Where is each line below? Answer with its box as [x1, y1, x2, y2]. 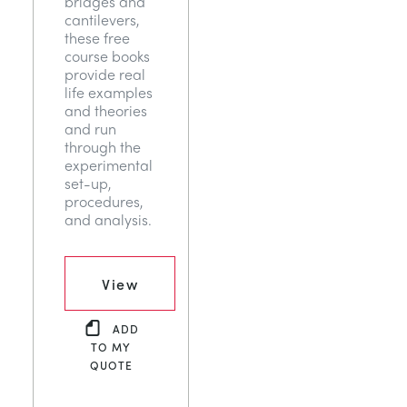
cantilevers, [65, 9, 140, 30]
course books [65, 45, 150, 66]
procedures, [65, 191, 144, 212]
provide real [65, 64, 145, 84]
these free [65, 27, 130, 48]
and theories [65, 100, 147, 121]
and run [65, 118, 116, 139]
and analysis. [65, 209, 152, 230]
